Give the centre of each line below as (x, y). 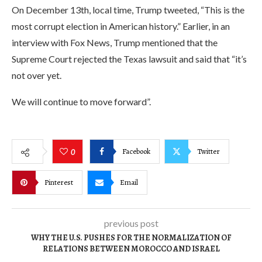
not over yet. (37, 75)
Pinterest (59, 182)
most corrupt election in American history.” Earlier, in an (121, 26)
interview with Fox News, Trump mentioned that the (115, 42)
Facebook (136, 151)
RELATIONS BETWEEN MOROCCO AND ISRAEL (131, 249)
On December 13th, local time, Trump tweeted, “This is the (128, 10)
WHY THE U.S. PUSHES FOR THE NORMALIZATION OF (131, 238)
